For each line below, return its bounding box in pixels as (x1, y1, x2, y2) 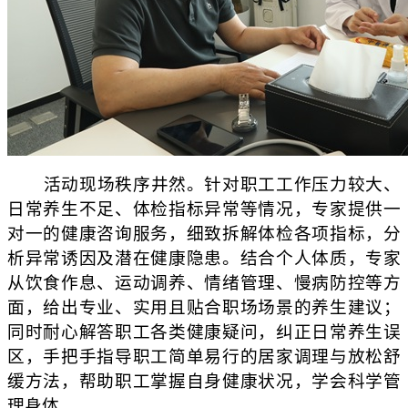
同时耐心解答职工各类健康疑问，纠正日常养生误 (7, 322, 401, 342)
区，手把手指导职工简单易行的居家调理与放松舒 (7, 347, 401, 367)
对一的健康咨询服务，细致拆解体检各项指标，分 (7, 224, 401, 244)
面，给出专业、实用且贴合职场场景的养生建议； (7, 298, 401, 318)
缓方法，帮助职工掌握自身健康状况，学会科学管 (7, 372, 401, 392)
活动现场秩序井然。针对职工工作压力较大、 (7, 175, 401, 195)
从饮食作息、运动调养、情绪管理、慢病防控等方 (7, 273, 401, 293)
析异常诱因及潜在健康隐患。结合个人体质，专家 (7, 249, 401, 269)
